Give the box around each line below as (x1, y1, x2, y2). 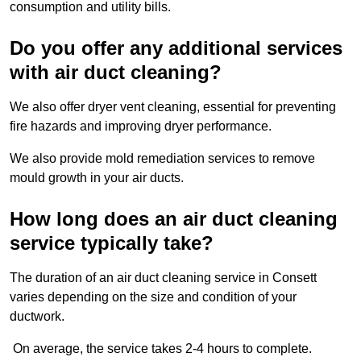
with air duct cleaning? (10, 61, 222, 84)
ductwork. (10, 309, 64, 324)
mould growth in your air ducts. (10, 171, 184, 185)
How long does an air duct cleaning (10, 208, 338, 230)
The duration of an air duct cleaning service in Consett (10, 271, 317, 285)
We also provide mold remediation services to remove (10, 151, 315, 166)
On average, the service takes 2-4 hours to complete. (10, 342, 312, 356)
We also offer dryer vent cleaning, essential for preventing (10, 100, 336, 114)
